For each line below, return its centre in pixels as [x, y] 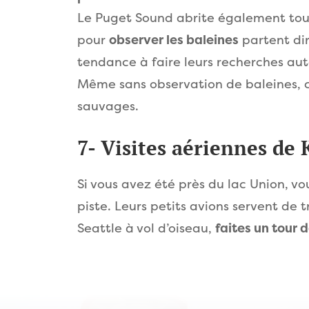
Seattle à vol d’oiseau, [146, 228]
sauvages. [108, 106]
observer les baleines [174, 40]
